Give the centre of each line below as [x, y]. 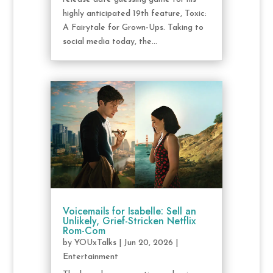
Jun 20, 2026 [148, 243]
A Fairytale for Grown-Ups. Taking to [133, 28]
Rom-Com [84, 231]
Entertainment [90, 257]
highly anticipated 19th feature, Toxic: [134, 14]
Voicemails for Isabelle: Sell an [129, 211]
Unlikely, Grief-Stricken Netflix [129, 221]
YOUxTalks [95, 243]
